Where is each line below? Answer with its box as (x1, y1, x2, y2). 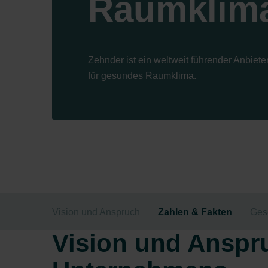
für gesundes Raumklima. (88, 71, 196, 81)
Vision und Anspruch (52, 207, 140, 217)
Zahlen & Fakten (158, 207, 232, 217)
